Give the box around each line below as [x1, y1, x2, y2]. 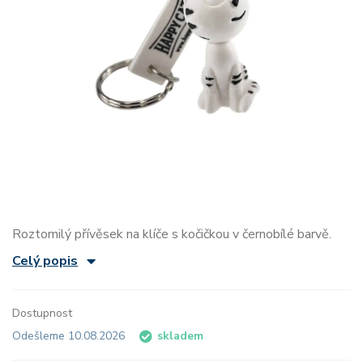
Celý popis [12, 252, 78, 271]
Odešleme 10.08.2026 [12, 328, 128, 344]
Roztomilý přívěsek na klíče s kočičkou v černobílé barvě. [12, 225, 331, 244]
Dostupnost [12, 305, 72, 322]
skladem [157, 328, 203, 344]
